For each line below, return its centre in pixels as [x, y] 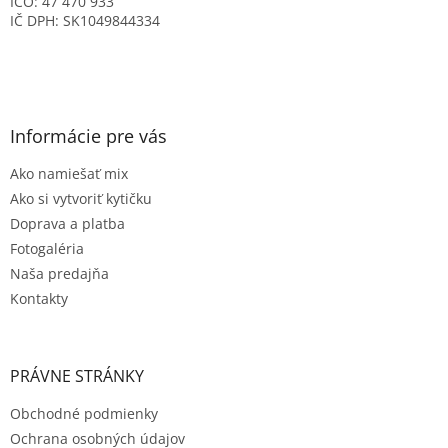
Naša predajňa [59, 274]
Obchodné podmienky [84, 414]
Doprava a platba [67, 224]
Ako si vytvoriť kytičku [81, 199]
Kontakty [39, 299]
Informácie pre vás [88, 136]
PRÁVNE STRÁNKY [77, 376]
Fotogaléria [47, 249]
